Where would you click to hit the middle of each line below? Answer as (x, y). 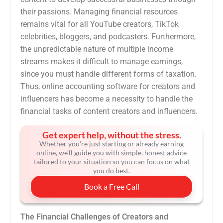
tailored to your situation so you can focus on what (111, 162)
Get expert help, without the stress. (111, 135)
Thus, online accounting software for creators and (108, 87)
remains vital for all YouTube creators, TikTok (100, 24)
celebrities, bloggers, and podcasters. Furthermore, (108, 37)
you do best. (111, 171)
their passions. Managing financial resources (99, 12)
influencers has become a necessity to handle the (107, 99)
